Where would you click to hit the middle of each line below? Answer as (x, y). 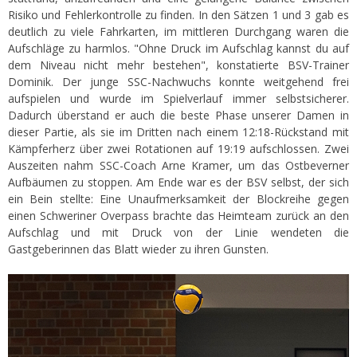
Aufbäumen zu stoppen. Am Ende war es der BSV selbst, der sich (178, 182)
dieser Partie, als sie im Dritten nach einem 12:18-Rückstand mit (178, 132)
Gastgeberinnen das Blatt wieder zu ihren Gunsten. (140, 249)
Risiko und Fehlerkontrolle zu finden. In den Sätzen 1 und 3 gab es (178, 15)
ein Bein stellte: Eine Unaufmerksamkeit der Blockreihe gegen (178, 199)
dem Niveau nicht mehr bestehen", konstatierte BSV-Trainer (178, 65)
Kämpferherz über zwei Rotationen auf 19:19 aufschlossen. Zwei (178, 149)
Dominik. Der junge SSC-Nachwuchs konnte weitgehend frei (178, 82)
